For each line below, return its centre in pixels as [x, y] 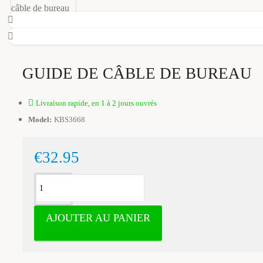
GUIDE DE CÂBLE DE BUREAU [137, 73]
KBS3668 [70, 119]
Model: [40, 119]
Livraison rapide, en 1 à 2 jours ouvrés [96, 103]
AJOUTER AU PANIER [98, 218]
